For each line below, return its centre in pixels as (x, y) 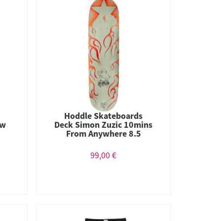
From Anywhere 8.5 (103, 133)
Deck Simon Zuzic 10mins (104, 124)
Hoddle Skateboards (104, 115)
